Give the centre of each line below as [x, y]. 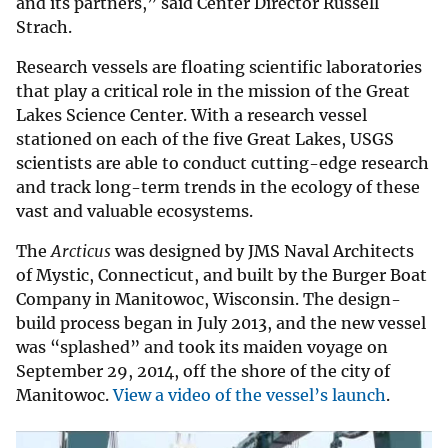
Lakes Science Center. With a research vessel [191, 115]
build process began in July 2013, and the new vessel [221, 323]
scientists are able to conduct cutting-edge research [222, 163]
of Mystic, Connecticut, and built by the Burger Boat [221, 275]
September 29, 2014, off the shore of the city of [203, 371]
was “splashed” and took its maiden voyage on [202, 347]
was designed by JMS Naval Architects [262, 251]
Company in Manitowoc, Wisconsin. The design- [208, 299]
